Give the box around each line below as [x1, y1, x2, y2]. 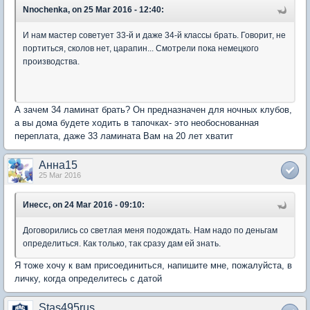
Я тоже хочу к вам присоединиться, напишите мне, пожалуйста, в [15, 260, 292, 271]
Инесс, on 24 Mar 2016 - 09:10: [23, 200, 145, 210]
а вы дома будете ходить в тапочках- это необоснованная [15, 118, 259, 128]
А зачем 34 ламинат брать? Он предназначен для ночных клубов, [15, 104, 292, 115]
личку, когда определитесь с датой [15, 273, 162, 284]
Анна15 [39, 159, 77, 171]
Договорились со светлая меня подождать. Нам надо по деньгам [23, 226, 277, 235]
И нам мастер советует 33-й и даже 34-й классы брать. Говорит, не [23, 30, 286, 40]
